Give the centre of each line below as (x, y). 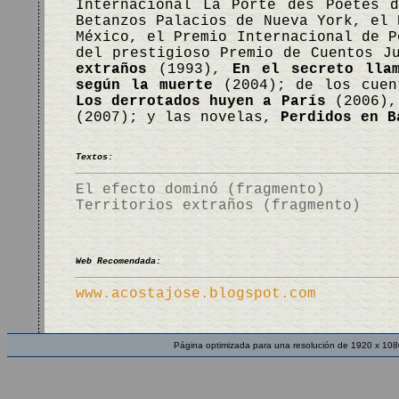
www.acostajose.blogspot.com (196, 294)
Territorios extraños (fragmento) (218, 206)
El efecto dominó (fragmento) (200, 190)
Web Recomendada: (118, 261)
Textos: (94, 157)
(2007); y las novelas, (178, 118)
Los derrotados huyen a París (201, 102)
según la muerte (144, 85)
